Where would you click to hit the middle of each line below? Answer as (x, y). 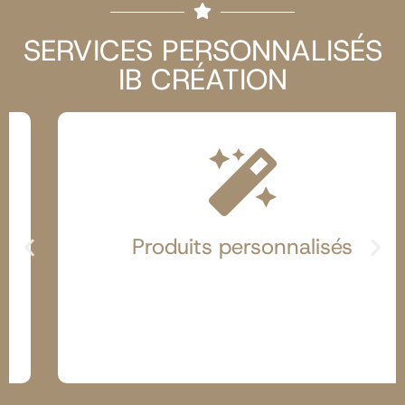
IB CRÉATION (202, 80)
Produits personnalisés (211, 247)
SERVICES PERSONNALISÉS (202, 51)
